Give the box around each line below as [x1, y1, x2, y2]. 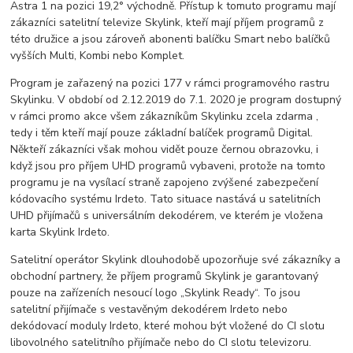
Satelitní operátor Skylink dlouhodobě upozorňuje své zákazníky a [10, 251, 341, 267]
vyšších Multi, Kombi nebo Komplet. [10, 47, 185, 63]
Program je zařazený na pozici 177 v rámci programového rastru [10, 75, 330, 91]
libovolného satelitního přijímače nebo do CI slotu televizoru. [10, 334, 312, 350]
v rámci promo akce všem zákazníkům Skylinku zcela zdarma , [10, 108, 319, 124]
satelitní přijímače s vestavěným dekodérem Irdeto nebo [10, 301, 288, 317]
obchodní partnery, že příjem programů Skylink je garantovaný [10, 268, 319, 284]
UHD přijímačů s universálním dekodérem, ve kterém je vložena [10, 207, 324, 223]
